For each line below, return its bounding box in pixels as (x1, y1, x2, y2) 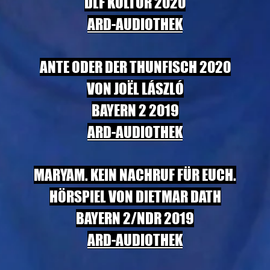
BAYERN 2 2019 (91, 101, 179, 119)
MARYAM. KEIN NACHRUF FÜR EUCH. (34, 166, 236, 184)
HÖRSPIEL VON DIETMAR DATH (49, 187, 221, 206)
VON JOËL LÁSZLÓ (86, 80, 184, 98)
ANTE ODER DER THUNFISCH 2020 (39, 58, 231, 76)
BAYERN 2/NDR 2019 (76, 209, 194, 227)
